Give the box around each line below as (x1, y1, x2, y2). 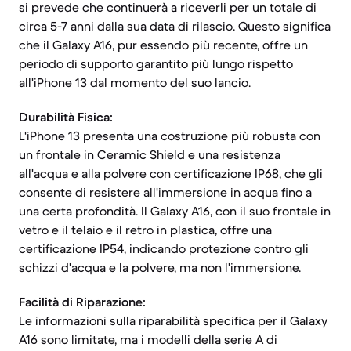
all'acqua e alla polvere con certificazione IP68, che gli (19, 165, 323, 181)
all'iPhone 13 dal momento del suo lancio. (19, 74, 251, 90)
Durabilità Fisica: (19, 109, 113, 125)
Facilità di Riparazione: (19, 294, 146, 309)
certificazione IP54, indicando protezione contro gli (19, 241, 309, 256)
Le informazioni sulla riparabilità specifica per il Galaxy (19, 313, 327, 328)
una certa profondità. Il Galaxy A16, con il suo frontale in (19, 203, 331, 219)
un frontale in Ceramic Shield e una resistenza (19, 147, 280, 162)
